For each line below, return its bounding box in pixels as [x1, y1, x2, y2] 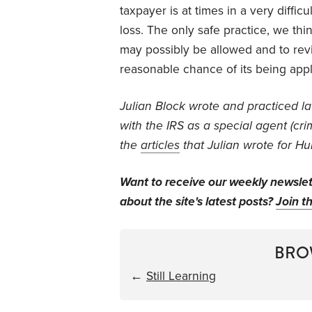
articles [141, 137, 180, 153]
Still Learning [146, 268, 216, 283]
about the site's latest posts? [120, 194, 276, 209]
